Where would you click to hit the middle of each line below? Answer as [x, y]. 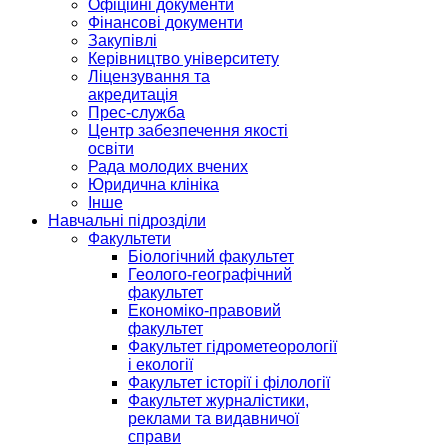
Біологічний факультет [211, 256]
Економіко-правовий [204, 310]
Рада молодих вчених [168, 166]
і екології [160, 364]
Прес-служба [136, 112]
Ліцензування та [149, 76]
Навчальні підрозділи [127, 220]
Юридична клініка [153, 184]
